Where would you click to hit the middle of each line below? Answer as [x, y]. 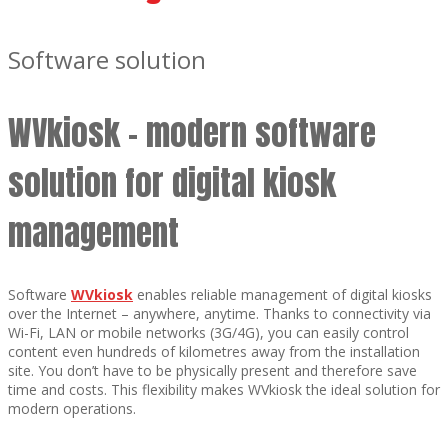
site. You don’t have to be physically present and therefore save [212, 370]
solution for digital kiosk [172, 182]
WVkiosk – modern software [192, 132]
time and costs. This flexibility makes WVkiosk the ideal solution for [224, 389]
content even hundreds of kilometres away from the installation [214, 351]
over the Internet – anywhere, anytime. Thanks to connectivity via [219, 313]
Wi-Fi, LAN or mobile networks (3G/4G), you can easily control [208, 332]
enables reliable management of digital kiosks [282, 294]
